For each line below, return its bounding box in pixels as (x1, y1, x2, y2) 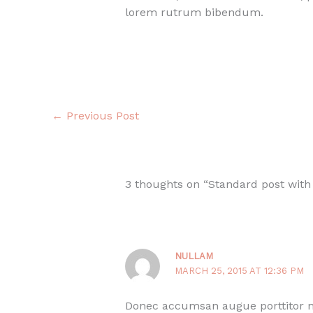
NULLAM (175, 251, 214, 262)
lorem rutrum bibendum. (124, 5, 263, 19)
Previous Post (63, 109, 139, 123)
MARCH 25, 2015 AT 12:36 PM (175, 265, 305, 277)
